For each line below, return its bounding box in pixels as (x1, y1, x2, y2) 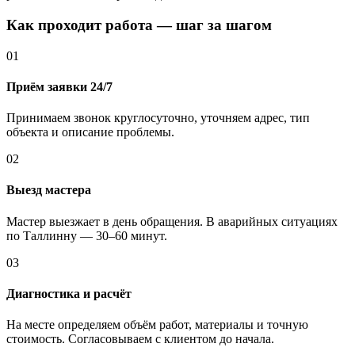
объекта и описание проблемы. (6, 125, 174, 139)
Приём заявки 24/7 (6, 79, 113, 94)
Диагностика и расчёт (6, 287, 132, 301)
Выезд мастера (6, 183, 91, 197)
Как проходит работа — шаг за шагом (6, 16, 272, 33)
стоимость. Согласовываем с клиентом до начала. (6, 332, 274, 346)
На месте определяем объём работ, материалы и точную (6, 318, 308, 332)
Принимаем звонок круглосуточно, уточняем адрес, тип (6, 111, 310, 125)
